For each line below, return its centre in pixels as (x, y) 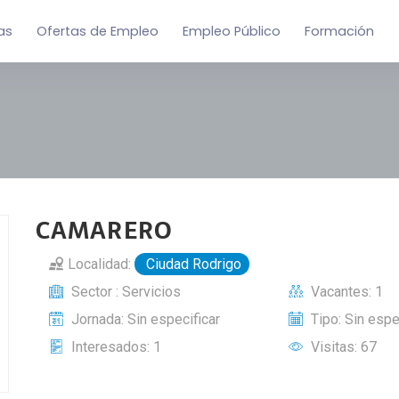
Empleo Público (232, 31)
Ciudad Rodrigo (192, 264)
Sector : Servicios (124, 292)
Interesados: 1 (114, 347)
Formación (340, 31)
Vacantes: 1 (346, 292)
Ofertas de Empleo (98, 31)
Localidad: (99, 264)
